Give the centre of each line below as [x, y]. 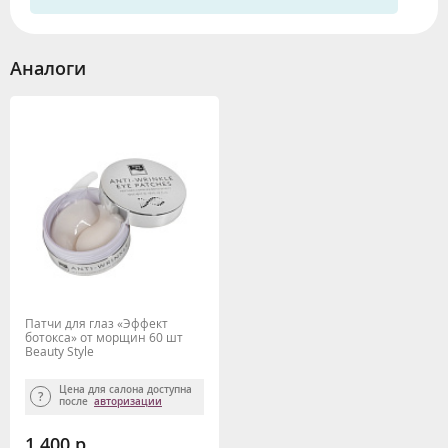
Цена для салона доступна [125, 389]
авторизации [128, 401]
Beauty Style [59, 351]
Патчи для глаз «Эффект [96, 323]
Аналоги [48, 67]
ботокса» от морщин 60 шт [104, 337]
